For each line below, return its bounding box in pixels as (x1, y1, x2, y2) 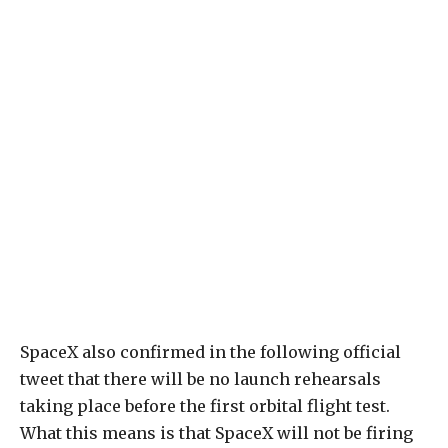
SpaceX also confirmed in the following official (20, 342, 401, 363)
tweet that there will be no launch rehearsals (20, 369, 381, 390)
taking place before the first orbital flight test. (20, 396, 390, 417)
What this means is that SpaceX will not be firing (20, 423, 413, 444)
